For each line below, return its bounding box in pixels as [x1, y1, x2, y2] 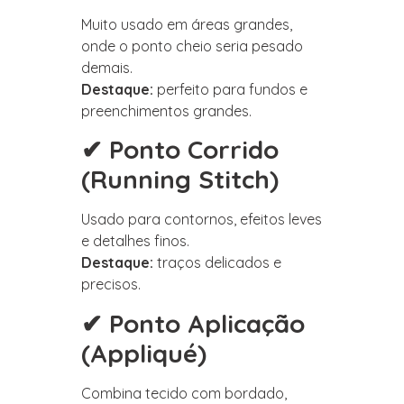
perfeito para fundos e [153, 79, 308, 98]
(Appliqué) [81, 336, 207, 369]
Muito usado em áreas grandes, [81, 14, 292, 33]
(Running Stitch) [81, 163, 279, 196]
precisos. [81, 275, 141, 294]
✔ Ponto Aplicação [81, 307, 305, 339]
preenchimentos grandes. [81, 101, 252, 120]
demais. [81, 58, 133, 77]
